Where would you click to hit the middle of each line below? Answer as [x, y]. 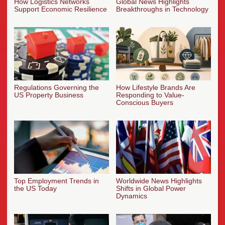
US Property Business [49, 95]
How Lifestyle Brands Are [156, 87]
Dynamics [132, 196]
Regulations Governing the [57, 87]
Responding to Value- [150, 95]
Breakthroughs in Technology [162, 9]
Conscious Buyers [145, 102]
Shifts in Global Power [151, 188]
